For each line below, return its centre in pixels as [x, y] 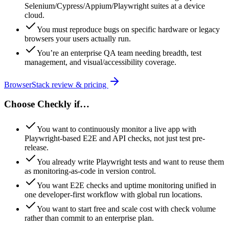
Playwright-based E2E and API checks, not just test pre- [115, 139]
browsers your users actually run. [78, 38]
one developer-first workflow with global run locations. [113, 195]
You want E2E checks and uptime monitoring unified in [127, 186]
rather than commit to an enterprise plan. [89, 218]
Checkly [54, 104]
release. [37, 148]
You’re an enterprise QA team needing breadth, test [119, 53]
